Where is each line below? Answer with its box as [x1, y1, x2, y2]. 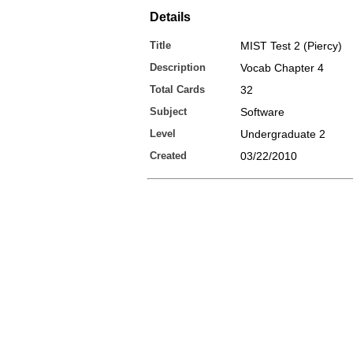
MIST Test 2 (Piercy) [240, 39, 342, 52]
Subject [150, 106, 187, 117]
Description [150, 61, 206, 73]
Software [240, 106, 284, 118]
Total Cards [150, 84, 205, 95]
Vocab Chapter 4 [240, 61, 324, 74]
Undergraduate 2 [240, 128, 325, 140]
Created [150, 150, 187, 162]
